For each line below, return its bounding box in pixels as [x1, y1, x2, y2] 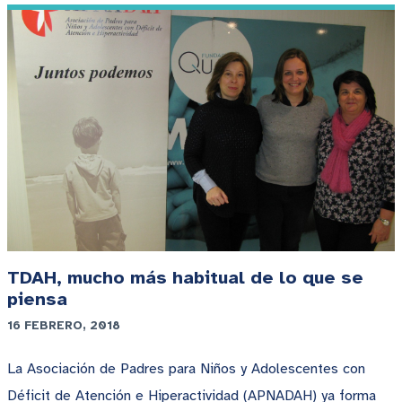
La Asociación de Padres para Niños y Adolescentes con [7, 360, 365, 379]
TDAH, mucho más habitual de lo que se [7, 267, 363, 290]
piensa [7, 288, 67, 311]
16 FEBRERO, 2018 [7, 318, 120, 334]
